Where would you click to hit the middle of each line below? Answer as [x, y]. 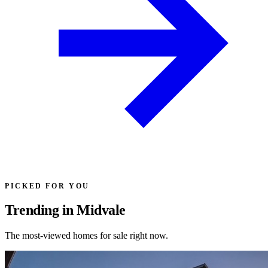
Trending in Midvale [65, 210]
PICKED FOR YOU [47, 186]
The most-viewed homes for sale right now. [86, 236]
